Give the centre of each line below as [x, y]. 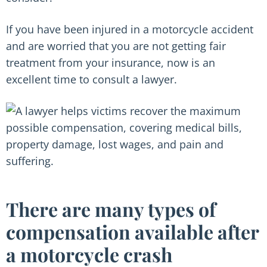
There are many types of [111, 209]
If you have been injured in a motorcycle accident [130, 29]
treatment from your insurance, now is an [111, 63]
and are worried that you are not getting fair [116, 46]
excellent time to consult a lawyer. [91, 79]
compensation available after [132, 232]
